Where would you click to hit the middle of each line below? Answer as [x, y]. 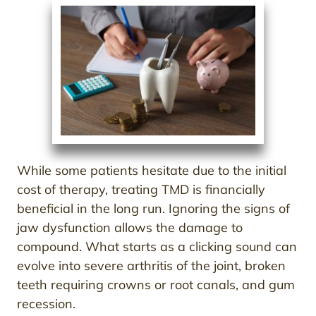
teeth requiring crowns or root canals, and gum [156, 285]
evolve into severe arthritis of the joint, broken [151, 266]
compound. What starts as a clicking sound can [157, 247]
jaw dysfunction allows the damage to [130, 228]
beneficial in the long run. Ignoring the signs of [153, 209]
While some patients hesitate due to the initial [152, 171]
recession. [46, 304]
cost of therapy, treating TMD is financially [141, 190]
